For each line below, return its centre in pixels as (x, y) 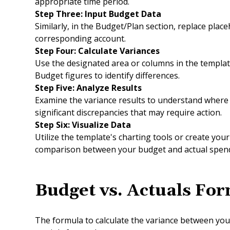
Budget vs (76, 191)
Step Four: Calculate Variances (98, 51)
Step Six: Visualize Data (84, 125)
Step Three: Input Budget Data (99, 14)
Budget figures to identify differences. (107, 75)
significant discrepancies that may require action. (128, 112)
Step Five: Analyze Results (89, 88)
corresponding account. (80, 39)
